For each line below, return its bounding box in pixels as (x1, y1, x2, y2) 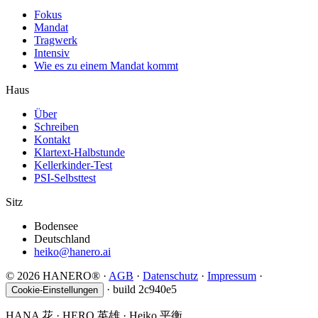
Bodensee (34, 220, 78, 233)
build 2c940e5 (113, 283, 177, 296)
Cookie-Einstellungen (11, 285, 98, 296)
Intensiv (34, 47, 70, 60)
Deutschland (34, 233, 90, 246)
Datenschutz (143, 270, 198, 283)
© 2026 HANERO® (6, 270, 100, 283)
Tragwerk (34, 34, 77, 47)
